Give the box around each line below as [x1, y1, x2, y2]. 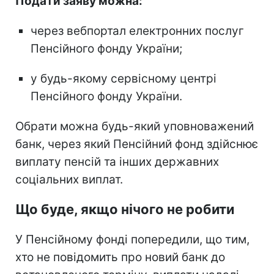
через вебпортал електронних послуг [31, 23, 244, 38]
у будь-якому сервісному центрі [31, 71, 217, 86]
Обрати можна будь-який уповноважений [15, 119, 254, 133]
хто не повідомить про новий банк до [15, 250, 225, 264]
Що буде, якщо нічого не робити [15, 201, 234, 217]
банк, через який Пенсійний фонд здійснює [15, 136, 258, 151]
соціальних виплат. [15, 172, 123, 187]
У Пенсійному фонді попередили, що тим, [15, 232, 250, 246]
